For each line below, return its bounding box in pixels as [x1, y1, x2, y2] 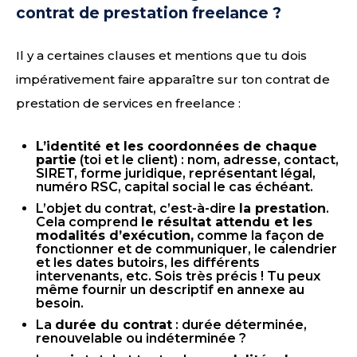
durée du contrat [55, 317, 172, 332]
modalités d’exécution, [36, 228, 194, 243]
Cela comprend [36, 214, 141, 229]
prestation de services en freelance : [16, 96, 241, 111]
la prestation [239, 201, 326, 216]
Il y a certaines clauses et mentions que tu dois [16, 48, 307, 63]
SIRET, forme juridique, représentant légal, [36, 166, 316, 181]
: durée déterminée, [172, 317, 307, 332]
